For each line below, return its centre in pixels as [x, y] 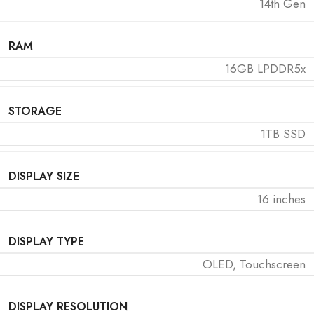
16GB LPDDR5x [265, 68]
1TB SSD [283, 134]
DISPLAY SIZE [44, 176]
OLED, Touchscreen [254, 264]
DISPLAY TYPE [46, 241]
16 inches [281, 199]
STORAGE [35, 111]
